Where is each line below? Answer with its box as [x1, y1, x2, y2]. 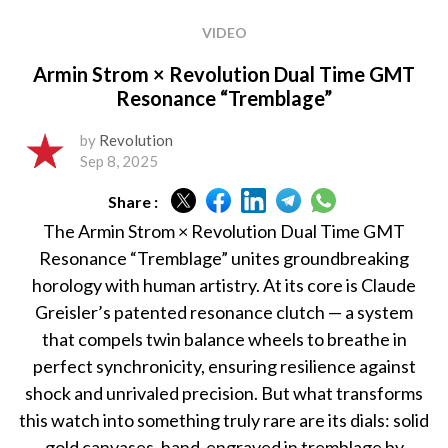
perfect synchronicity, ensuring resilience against [32, 355, 416, 378]
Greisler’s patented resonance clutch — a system [35, 301, 413, 324]
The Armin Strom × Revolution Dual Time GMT [43, 220, 405, 243]
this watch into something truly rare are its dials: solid [19, 409, 429, 432]
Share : [107, 191, 158, 211]
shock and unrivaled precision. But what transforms [25, 382, 423, 405]
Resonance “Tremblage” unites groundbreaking [39, 247, 409, 270]
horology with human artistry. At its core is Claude [32, 274, 416, 297]
